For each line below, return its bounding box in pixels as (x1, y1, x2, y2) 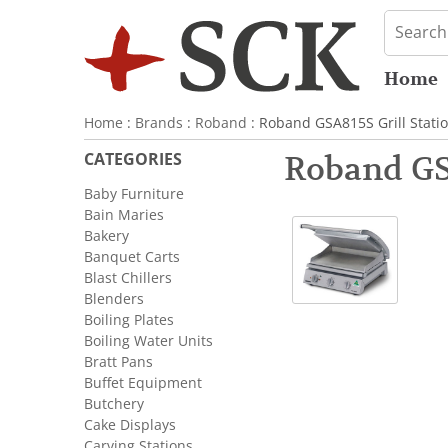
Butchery (84, 396, 144, 412)
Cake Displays (84, 417, 176, 433)
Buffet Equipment (84, 375, 202, 391)
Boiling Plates (84, 312, 174, 328)
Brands (135, 115, 183, 131)
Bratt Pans (84, 354, 153, 370)
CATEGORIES (84, 151, 182, 168)
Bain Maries (84, 207, 164, 223)
